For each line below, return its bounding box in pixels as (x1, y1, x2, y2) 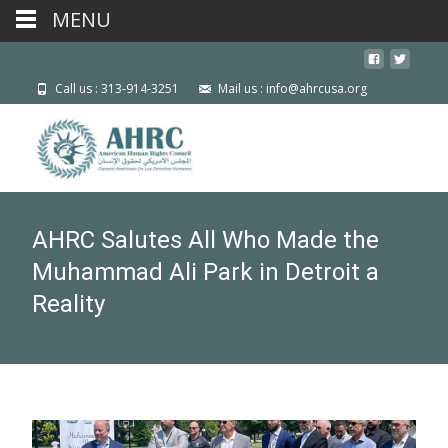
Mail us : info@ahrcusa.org (215, 80, 367, 97)
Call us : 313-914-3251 (52, 80, 179, 97)
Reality (32, 290, 105, 318)
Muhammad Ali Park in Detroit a (32, 258, 379, 286)
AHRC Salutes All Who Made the (32, 226, 379, 254)
